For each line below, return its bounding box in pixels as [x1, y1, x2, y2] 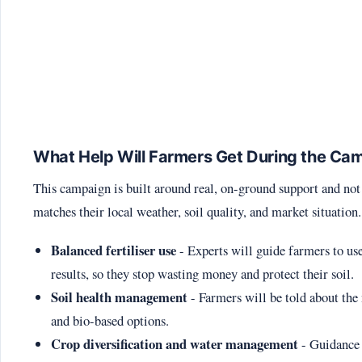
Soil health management [50, 286, 187, 307]
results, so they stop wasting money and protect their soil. [50, 263, 354, 283]
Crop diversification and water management [50, 333, 298, 354]
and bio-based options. [50, 310, 169, 330]
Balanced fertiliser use [50, 239, 176, 260]
